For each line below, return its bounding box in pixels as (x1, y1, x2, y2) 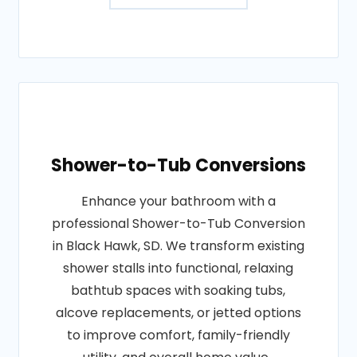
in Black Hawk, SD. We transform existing (52, 237, 304, 255)
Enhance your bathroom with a (80, 192, 276, 210)
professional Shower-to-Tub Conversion (51, 214, 305, 233)
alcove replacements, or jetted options (55, 304, 301, 322)
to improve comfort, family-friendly (66, 326, 290, 344)
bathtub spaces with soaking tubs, (71, 281, 286, 300)
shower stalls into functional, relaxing (63, 259, 294, 277)
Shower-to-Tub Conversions (50, 153, 306, 178)
